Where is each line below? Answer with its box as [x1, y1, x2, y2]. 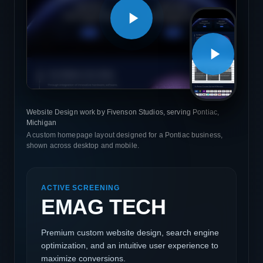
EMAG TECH [41, 195, 166, 219]
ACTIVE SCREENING [41, 184, 120, 191]
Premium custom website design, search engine [41, 227, 219, 237]
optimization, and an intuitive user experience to [41, 240, 218, 250]
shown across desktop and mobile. [26, 141, 139, 150]
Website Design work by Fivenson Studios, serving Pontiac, [26, 107, 220, 116]
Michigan [26, 118, 56, 127]
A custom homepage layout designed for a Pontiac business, [26, 130, 223, 139]
